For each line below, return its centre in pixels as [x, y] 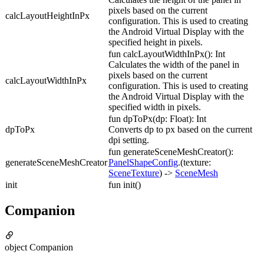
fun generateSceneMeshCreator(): [171, 151]
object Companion [39, 247]
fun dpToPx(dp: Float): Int [157, 118]
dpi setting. [129, 140]
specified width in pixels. [155, 107]
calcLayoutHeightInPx [47, 15]
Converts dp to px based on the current [180, 129]
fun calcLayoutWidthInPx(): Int [167, 54]
